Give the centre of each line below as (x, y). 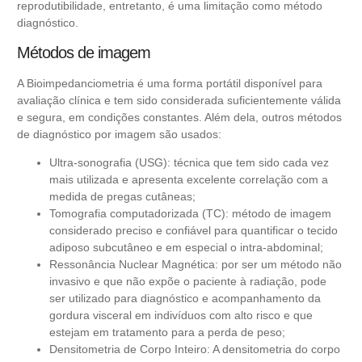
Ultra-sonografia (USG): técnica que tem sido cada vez (189, 163)
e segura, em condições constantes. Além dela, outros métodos (179, 117)
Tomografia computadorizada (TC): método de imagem (190, 214)
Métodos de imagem (84, 52)
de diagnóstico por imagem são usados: (119, 134)
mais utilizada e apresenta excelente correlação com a (189, 180)
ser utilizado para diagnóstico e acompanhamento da (185, 299)
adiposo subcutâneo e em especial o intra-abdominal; (186, 248)
